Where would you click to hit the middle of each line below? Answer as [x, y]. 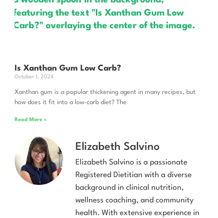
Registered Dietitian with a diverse [134, 175]
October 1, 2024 [34, 77]
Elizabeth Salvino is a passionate [131, 163]
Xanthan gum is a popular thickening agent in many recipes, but [105, 92]
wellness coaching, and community [135, 201]
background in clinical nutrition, [130, 188]
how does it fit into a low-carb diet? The [71, 103]
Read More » [31, 120]
